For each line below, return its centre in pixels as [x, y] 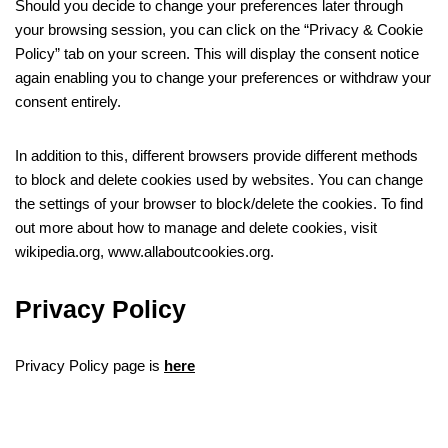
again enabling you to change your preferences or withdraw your [223, 77]
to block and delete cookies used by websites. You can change [219, 179]
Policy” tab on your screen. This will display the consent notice [217, 53]
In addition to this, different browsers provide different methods [216, 155]
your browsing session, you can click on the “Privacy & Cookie [219, 29]
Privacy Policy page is [89, 365]
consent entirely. [68, 101]
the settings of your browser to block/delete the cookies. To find [219, 203]
